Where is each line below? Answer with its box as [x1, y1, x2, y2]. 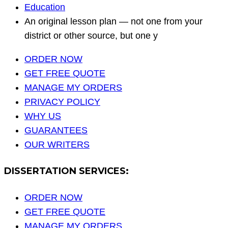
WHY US [24, 111, 61, 122]
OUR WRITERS [24, 139, 90, 150]
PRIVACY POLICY [24, 97, 100, 107]
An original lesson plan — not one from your [24, 16, 203, 27]
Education [24, 2, 65, 13]
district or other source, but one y [24, 31, 158, 41]
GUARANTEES [24, 125, 88, 136]
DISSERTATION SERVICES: [4, 165, 129, 177]
